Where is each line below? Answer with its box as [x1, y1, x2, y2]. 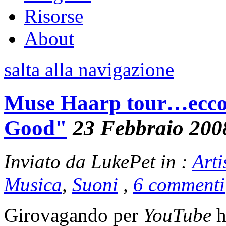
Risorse [24, 5, 83, 27]
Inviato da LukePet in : [4, 150, 192, 173]
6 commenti [133, 173, 225, 195]
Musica [4, 173, 62, 195]
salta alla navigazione [4, 59, 174, 80]
